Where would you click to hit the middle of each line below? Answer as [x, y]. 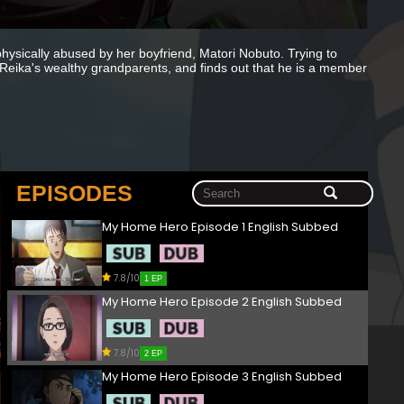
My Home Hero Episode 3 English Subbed [222, 377]
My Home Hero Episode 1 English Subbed [220, 227]
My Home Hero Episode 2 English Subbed [222, 302]
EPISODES [74, 193]
